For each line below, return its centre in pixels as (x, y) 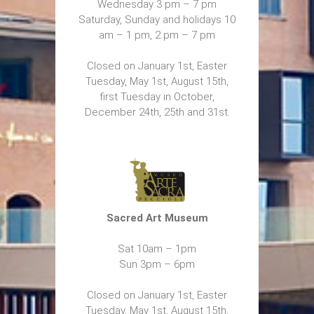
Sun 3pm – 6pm (157, 264)
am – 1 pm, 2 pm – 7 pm (157, 35)
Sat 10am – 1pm (157, 248)
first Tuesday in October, (157, 96)
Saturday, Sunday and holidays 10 (157, 19)
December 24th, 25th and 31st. (157, 112)
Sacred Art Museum (157, 218)
